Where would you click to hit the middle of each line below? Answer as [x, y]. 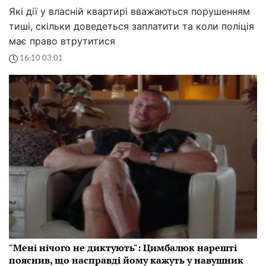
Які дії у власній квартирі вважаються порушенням [129, 11]
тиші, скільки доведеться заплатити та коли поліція [132, 26]
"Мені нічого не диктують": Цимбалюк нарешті [123, 247]
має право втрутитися [62, 41]
